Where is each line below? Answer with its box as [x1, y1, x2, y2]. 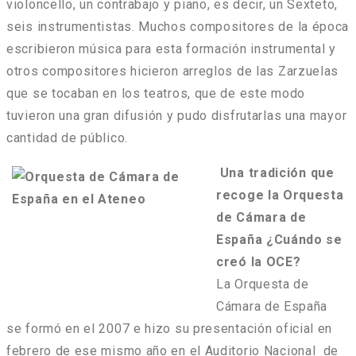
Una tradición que [219, 165, 335, 181]
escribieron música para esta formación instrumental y [6, 41, 337, 57]
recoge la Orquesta [216, 188, 344, 203]
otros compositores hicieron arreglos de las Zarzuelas [6, 64, 339, 79]
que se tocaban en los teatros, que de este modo [6, 86, 305, 102]
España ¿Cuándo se [216, 232, 342, 248]
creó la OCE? [216, 254, 301, 270]
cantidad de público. [6, 130, 128, 146]
